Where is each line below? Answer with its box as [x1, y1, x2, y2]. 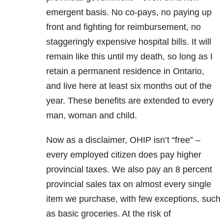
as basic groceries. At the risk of [46, 209, 171, 219]
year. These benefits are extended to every [46, 96, 214, 106]
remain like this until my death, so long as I [46, 52, 213, 62]
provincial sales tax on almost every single [46, 179, 211, 190]
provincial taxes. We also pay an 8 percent [46, 165, 212, 175]
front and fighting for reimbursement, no [46, 22, 201, 32]
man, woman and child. [46, 110, 137, 121]
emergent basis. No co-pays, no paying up [46, 7, 212, 18]
